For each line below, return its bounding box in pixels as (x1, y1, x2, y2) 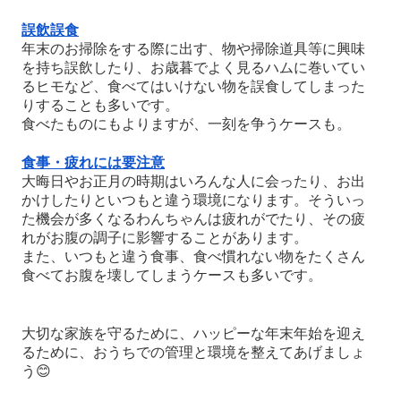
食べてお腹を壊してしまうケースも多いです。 (21, 268, 323, 284)
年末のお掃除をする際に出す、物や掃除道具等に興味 (21, 41, 366, 57)
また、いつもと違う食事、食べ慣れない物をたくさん (21, 249, 366, 265)
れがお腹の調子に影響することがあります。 (21, 230, 309, 246)
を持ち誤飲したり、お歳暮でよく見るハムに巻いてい (21, 60, 366, 76)
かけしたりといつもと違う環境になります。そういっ (21, 192, 366, 209)
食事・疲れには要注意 (21, 155, 166, 171)
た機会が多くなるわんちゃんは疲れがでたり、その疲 (21, 211, 366, 227)
